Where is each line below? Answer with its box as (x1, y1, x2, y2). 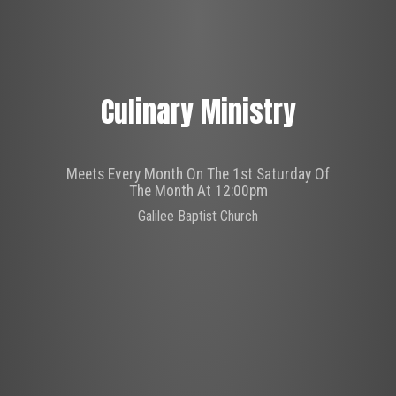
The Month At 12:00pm (128, 182, 268, 201)
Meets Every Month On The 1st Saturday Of (66, 165, 330, 184)
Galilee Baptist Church (138, 208, 258, 225)
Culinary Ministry (100, 90, 296, 134)
